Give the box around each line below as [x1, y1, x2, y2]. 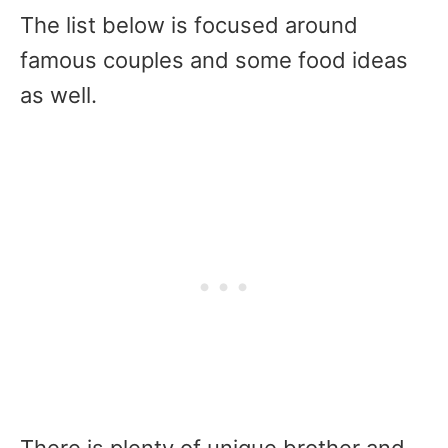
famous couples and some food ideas [20, 47, 408, 73]
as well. [20, 82, 97, 108]
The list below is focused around [20, 12, 358, 38]
